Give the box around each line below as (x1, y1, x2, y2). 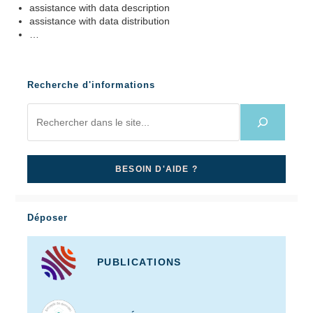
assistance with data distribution (29, 15, 170, 27)
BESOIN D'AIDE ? (115, 164, 198, 175)
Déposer (27, 212, 68, 223)
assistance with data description (29, 2, 170, 13)
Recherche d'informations (27, 80, 155, 91)
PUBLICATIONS (96, 256, 182, 268)
